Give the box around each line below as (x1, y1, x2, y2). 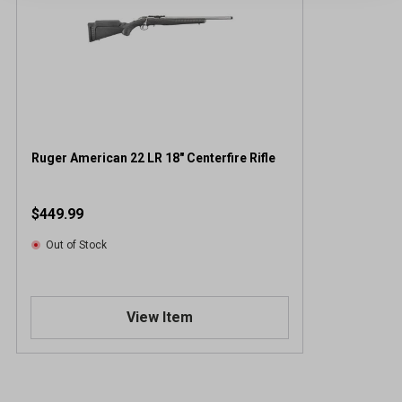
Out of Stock (46, 238, 107, 251)
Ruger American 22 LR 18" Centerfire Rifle (187, 150, 275, 165)
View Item (126, 308, 193, 326)
